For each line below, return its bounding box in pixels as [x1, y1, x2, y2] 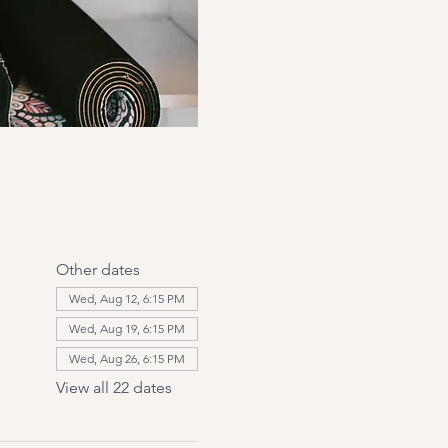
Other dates [55, 260, 140, 279]
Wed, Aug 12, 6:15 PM [68, 291, 185, 306]
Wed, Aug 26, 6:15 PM [68, 351, 185, 366]
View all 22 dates [55, 378, 172, 397]
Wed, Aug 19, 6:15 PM [68, 321, 185, 336]
